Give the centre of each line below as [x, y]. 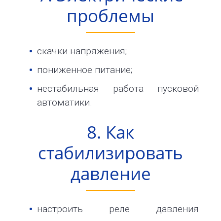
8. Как [110, 131]
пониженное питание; [85, 70]
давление [110, 173]
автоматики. [65, 103]
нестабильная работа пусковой [118, 89]
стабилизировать [110, 152]
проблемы [110, 15]
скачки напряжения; [82, 51]
